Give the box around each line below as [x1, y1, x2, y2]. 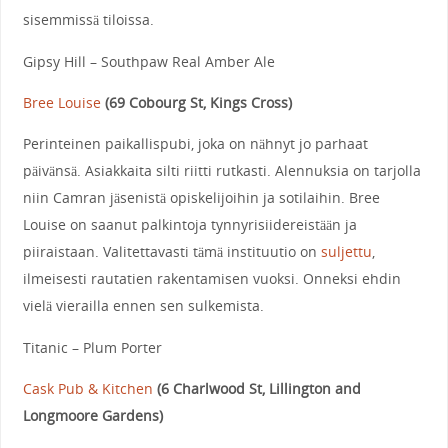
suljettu [320, 242, 372, 262]
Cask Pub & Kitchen [22, 379, 153, 399]
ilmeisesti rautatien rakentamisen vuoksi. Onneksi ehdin [22, 269, 401, 289]
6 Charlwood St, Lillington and [160, 379, 361, 399]
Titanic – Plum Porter [22, 337, 162, 357]
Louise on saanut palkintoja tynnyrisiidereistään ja [22, 215, 357, 235]
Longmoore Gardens [22, 406, 159, 426]
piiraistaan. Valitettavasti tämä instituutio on [22, 242, 321, 262]
